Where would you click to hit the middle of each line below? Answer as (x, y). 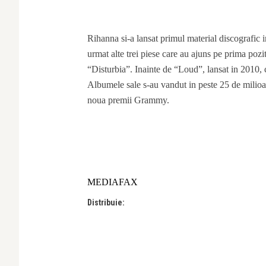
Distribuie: (106, 202)
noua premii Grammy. (128, 100)
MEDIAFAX (113, 182)
